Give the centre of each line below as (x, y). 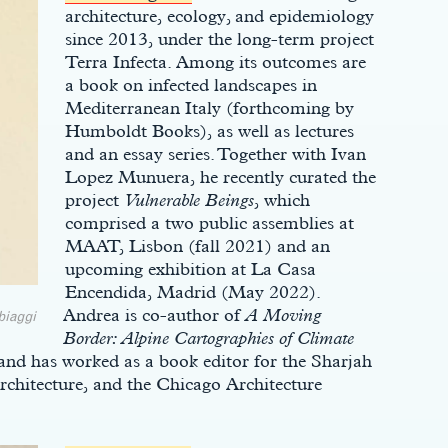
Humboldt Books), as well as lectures (209, 130)
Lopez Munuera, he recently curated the (220, 176)
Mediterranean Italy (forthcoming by (209, 107)
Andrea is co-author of (153, 314)
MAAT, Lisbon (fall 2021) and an (197, 245)
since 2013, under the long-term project (219, 38)
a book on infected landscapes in (190, 84)
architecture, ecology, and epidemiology (219, 15)
